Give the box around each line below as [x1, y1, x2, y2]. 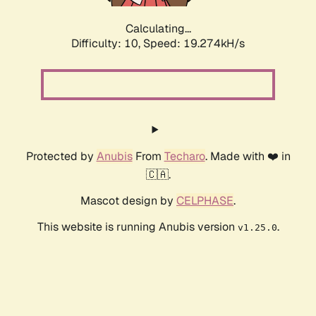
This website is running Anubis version [37, 219, 238, 235]
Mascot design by [80, 193, 176, 209]
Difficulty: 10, [71, 36, 143, 51]
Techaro [164, 149, 205, 164]
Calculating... [125, 21, 191, 37]
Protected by [25, 149, 97, 164]
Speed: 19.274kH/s [143, 36, 245, 51]
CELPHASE [176, 193, 233, 209]
